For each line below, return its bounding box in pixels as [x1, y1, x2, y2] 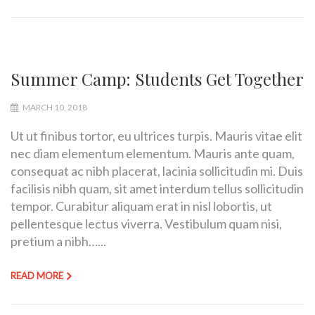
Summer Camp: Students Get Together [11, 67, 304, 90]
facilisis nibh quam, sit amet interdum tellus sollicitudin [11, 180, 304, 196]
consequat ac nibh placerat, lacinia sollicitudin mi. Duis [11, 162, 303, 179]
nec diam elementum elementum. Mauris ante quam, [11, 145, 295, 161]
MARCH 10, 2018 [21, 101, 87, 112]
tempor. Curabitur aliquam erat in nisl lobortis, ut [11, 198, 272, 214]
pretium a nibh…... [11, 233, 106, 249]
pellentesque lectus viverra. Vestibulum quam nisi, [11, 215, 282, 231]
